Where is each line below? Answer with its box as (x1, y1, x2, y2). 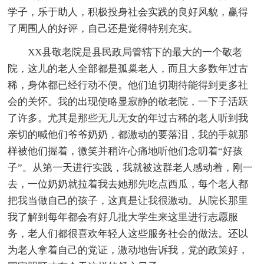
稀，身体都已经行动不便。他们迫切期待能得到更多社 (8, 79, 249, 91)
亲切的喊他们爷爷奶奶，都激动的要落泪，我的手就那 (8, 128, 249, 140)
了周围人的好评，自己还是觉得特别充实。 (8, 22, 199, 34)
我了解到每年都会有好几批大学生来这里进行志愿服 (8, 211, 239, 223)
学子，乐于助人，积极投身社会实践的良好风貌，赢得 (8, 6, 249, 18)
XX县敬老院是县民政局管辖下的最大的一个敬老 (28, 46, 243, 58)
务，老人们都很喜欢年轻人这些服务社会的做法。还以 (8, 227, 249, 239)
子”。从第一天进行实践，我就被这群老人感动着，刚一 (8, 161, 253, 173)
